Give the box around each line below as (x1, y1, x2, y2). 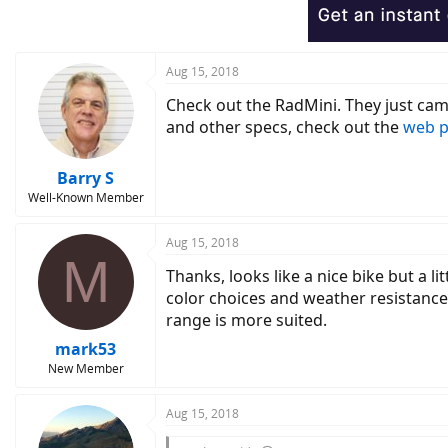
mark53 (55, 337, 116, 360)
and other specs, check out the (166, 115, 403, 138)
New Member (47, 359, 124, 377)
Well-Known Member (27, 188, 144, 206)
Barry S (57, 166, 114, 189)
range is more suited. (166, 308, 327, 331)
